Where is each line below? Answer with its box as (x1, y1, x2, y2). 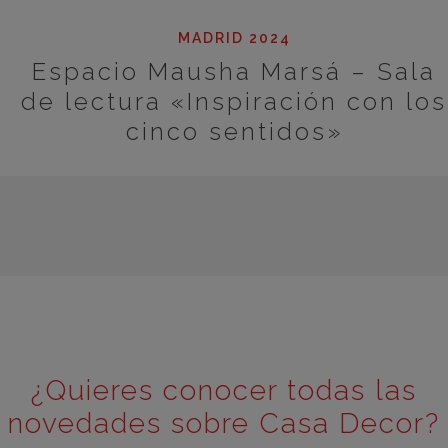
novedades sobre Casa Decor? (8, 407, 440, 440)
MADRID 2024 (177, 30, 291, 46)
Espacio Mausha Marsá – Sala (32, 57, 436, 86)
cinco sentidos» (125, 117, 343, 146)
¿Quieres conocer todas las (31, 374, 417, 407)
